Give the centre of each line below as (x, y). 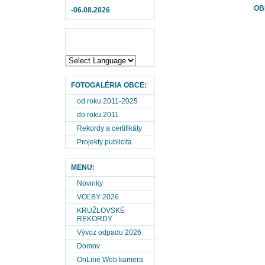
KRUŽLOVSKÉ (101, 211)
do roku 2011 (98, 115)
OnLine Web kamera (110, 260)
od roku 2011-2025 (107, 101)
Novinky (90, 183)
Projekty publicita (104, 142)
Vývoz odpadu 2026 (109, 232)
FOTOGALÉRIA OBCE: (109, 85)
